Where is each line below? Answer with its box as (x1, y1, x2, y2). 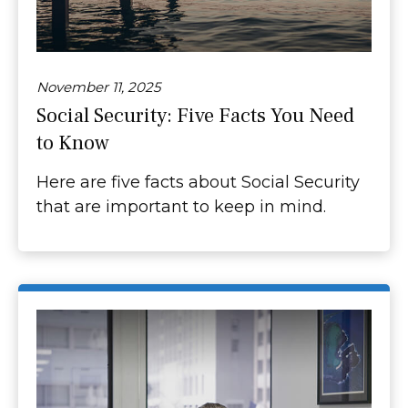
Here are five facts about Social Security (36, 172, 360, 193)
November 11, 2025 (36, 78, 160, 97)
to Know (36, 129, 109, 158)
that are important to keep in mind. (36, 197, 326, 218)
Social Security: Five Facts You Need (36, 102, 354, 130)
